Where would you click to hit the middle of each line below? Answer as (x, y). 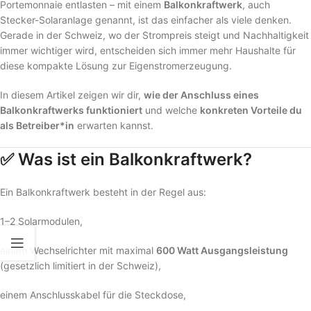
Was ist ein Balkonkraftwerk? (135, 159)
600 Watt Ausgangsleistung (222, 250)
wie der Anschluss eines (201, 94)
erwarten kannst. (114, 125)
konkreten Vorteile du (251, 110)
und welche (171, 110)
